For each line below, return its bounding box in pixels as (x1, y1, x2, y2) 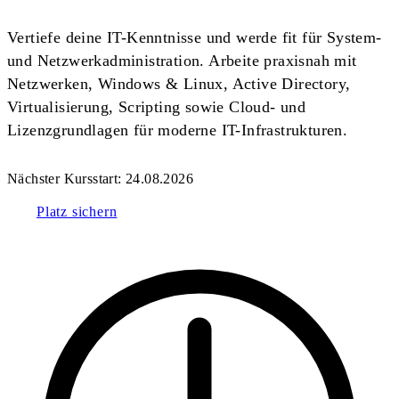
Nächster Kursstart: (7, 171, 126, 187)
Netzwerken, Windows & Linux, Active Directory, (7, 75, 351, 94)
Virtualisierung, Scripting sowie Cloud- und (7, 98, 306, 117)
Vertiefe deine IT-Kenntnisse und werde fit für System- (7, 28, 382, 47)
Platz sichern (37, 204, 118, 220)
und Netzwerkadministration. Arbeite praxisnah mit (7, 52, 357, 70)
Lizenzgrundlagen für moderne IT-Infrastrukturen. (7, 121, 348, 140)
